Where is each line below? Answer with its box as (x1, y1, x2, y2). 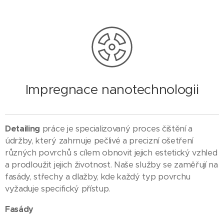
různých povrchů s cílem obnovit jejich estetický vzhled (5, 147, 217, 158)
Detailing (5, 123, 40, 134)
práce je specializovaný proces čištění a (40, 123, 193, 134)
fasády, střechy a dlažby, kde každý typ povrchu (5, 171, 190, 182)
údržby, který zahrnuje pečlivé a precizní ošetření (5, 135, 193, 146)
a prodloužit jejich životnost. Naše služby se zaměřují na (5, 159, 218, 170)
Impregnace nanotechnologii (25, 81, 199, 97)
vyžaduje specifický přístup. (5, 183, 110, 194)
